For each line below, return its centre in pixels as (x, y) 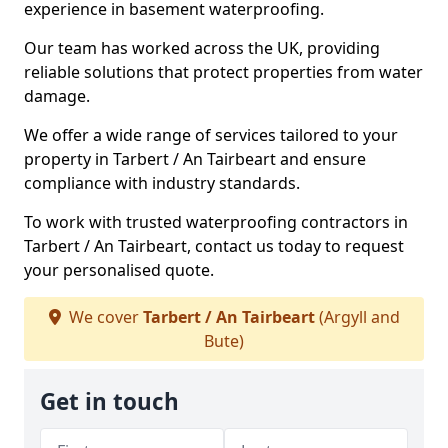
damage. (57, 96)
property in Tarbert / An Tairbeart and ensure (195, 159)
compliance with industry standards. (162, 183)
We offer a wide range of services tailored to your (211, 135)
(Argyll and (357, 317)
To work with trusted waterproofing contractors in (216, 222)
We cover (103, 317)
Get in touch (109, 401)
